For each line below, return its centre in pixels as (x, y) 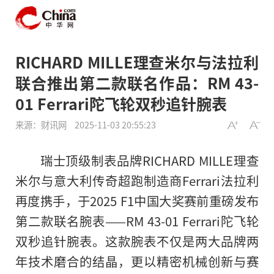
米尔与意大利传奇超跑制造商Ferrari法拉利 (137, 181)
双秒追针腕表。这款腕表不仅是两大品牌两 (137, 241)
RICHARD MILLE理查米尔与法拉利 (137, 61)
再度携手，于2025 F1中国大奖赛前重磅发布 (137, 201)
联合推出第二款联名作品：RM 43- (137, 82)
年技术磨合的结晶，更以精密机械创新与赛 (137, 261)
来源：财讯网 (42, 124)
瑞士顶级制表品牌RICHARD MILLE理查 (149, 161)
